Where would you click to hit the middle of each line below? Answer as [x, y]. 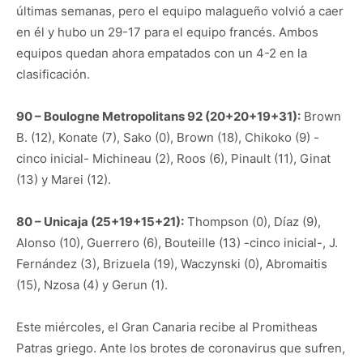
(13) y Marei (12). [64, 179]
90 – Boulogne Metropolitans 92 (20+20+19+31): [158, 116]
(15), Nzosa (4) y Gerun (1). [92, 285]
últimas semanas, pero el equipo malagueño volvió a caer [180, 11]
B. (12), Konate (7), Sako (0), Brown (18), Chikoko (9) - [168, 137]
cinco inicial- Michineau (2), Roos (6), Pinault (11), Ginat [173, 158]
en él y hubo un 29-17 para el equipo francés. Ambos [167, 32]
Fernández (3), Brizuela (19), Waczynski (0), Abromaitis [172, 264]
